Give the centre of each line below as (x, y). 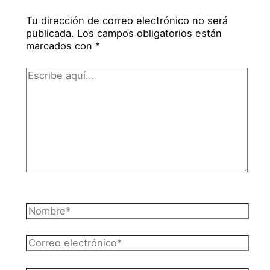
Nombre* (47, 209)
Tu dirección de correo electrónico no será (127, 21)
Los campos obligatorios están (150, 33)
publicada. (50, 33)
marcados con (61, 46)
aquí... (40, 86)
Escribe (43, 73)
